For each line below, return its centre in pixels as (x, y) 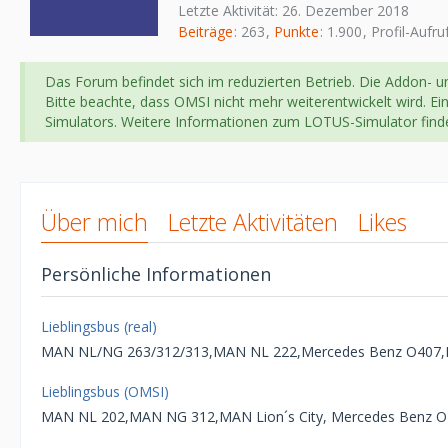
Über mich (94, 222)
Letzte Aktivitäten (253, 222)
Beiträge (205, 32)
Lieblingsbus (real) (99, 327)
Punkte (296, 32)
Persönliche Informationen (156, 274)
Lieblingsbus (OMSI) (105, 392)
